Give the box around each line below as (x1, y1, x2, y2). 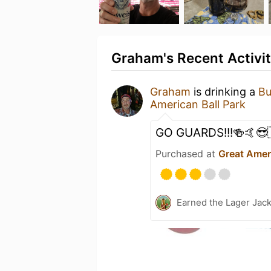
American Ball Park (150, 98, 246, 111)
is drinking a (191, 85, 258, 98)
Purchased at (155, 148, 218, 160)
